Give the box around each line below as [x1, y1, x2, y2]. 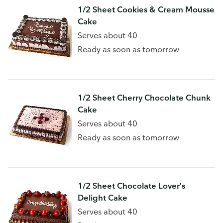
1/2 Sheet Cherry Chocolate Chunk [78, 93, 211, 103]
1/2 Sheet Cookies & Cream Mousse [78, 4, 215, 14]
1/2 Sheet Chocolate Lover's [78, 181, 185, 191]
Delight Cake [78, 193, 127, 203]
